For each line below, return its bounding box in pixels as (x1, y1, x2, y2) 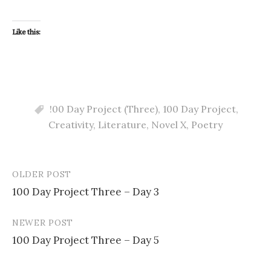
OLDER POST (12, 168, 71, 180)
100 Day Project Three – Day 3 (12, 184, 159, 198)
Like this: (12, 27, 41, 37)
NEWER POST (12, 217, 73, 228)
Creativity (48, 118, 93, 131)
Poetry (191, 118, 223, 131)
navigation (11, 190, 85, 209)
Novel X (151, 118, 186, 131)
